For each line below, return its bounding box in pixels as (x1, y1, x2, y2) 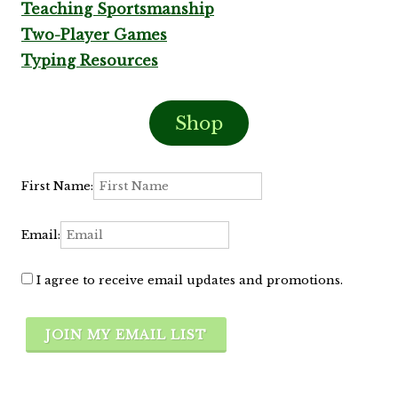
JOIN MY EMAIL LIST (45, 327, 207, 344)
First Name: (21, 179, 93, 195)
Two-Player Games (21, 26, 167, 44)
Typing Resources (21, 52, 158, 70)
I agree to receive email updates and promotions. (33, 273, 343, 289)
